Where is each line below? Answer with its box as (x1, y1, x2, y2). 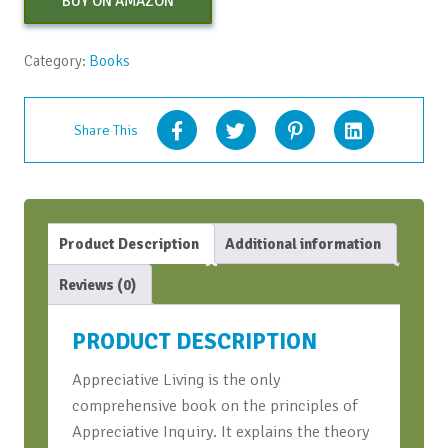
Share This (73, 121, 138, 139)
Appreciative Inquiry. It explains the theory (71, 421, 370, 443)
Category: (23, 52, 89, 70)
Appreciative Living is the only (71, 369, 281, 391)
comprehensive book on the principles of (71, 395, 358, 417)
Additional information (224, 234, 381, 253)
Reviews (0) (59, 275, 137, 294)
